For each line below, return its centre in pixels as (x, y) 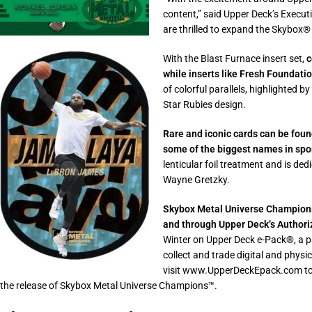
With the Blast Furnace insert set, (235, 59)
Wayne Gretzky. (196, 180)
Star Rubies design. (204, 105)
